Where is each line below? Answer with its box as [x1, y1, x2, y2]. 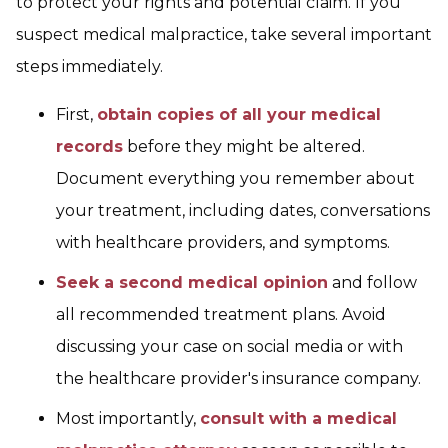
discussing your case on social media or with [56, 337, 403, 356]
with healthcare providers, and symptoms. [56, 233, 390, 252]
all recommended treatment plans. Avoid [56, 305, 386, 324]
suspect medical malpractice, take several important [16, 25, 432, 44]
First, [56, 105, 97, 124]
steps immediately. [16, 57, 163, 76]
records [56, 137, 123, 156]
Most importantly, [56, 409, 200, 428]
